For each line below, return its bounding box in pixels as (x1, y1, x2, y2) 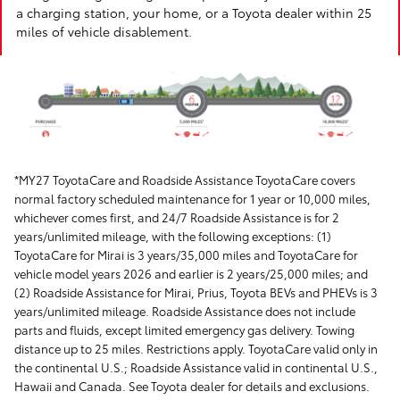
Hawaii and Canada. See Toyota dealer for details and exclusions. (14, 377, 370, 394)
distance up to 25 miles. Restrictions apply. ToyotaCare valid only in (14, 339, 378, 356)
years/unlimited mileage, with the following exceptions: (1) (14, 227, 331, 244)
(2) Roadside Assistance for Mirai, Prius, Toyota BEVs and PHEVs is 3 (14, 283, 378, 300)
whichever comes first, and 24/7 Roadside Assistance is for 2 (14, 208, 339, 225)
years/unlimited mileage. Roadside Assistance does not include (14, 302, 355, 319)
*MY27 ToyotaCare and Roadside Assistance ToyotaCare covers (14, 171, 355, 187)
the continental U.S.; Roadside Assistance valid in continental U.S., (14, 358, 378, 375)
